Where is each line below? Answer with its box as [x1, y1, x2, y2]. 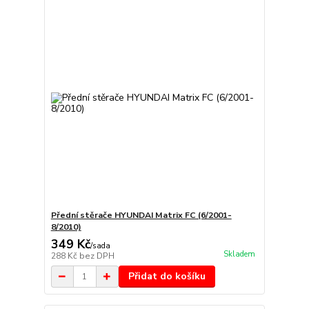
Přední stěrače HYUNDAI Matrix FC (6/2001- [50, 210, 232, 221]
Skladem [223, 249, 255, 260]
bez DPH [79, 250, 114, 261]
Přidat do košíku [128, 270, 206, 283]
